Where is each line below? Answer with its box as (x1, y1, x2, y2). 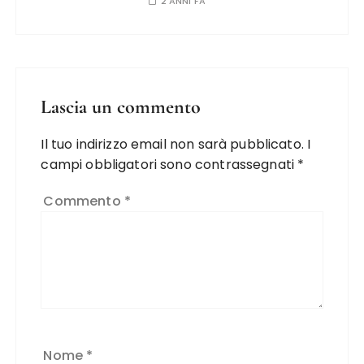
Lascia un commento (41, 95, 201, 119)
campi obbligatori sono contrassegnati (41, 155, 298, 175)
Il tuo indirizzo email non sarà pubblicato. (41, 135, 304, 154)
